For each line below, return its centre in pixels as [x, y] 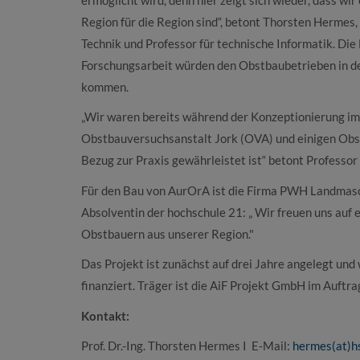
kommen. [104, 86]
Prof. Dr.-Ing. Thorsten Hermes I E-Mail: [186, 346]
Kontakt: [105, 315]
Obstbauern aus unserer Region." [167, 233]
